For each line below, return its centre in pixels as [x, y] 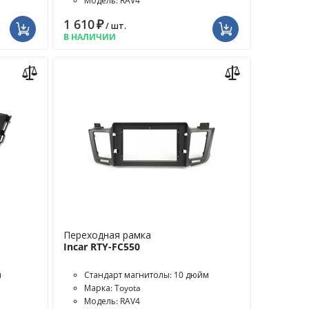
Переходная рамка [108, 235]
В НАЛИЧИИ [90, 37]
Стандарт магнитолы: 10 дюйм [147, 275]
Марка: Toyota [113, 288]
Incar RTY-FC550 [102, 247]
